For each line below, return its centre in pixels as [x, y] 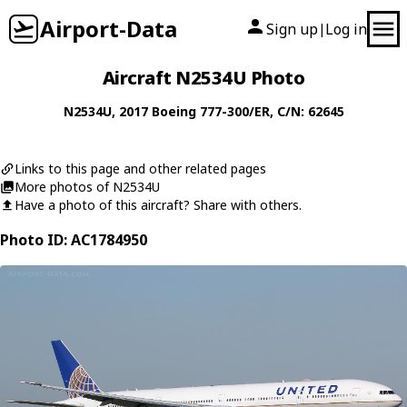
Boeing [174, 111]
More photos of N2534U [87, 187]
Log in [346, 29]
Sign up [292, 29]
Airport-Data [109, 29]
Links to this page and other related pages [140, 169]
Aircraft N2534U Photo [203, 78]
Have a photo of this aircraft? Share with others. [158, 205]
